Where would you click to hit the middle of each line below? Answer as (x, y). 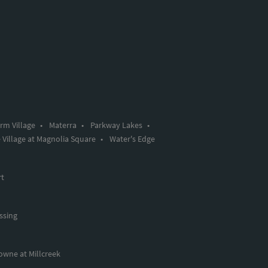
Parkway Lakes (116, 125)
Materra (63, 125)
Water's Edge (132, 138)
